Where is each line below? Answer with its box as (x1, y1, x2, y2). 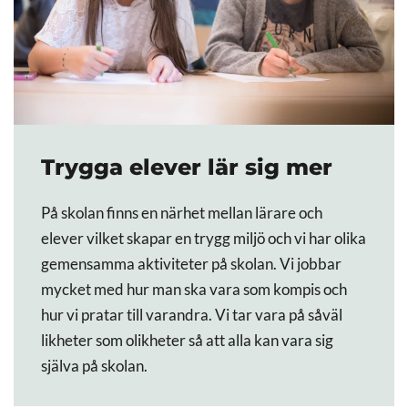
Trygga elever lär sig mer (41, 154, 332, 181)
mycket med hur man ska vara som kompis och (41, 280, 347, 300)
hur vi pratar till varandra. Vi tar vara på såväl (41, 306, 342, 325)
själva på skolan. (41, 357, 148, 376)
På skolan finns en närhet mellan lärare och (41, 204, 322, 223)
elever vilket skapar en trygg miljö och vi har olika (41, 229, 366, 249)
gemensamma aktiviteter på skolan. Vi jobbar (41, 255, 342, 274)
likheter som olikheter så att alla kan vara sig (41, 331, 333, 351)
